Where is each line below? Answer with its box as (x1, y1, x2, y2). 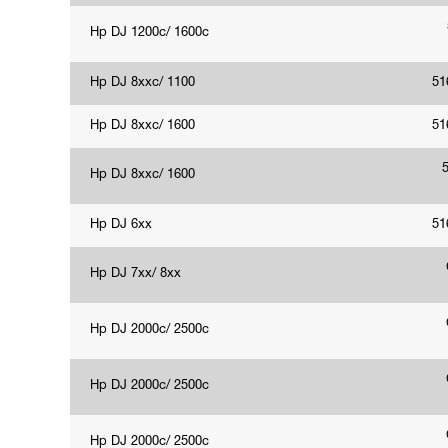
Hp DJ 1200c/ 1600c (90, 27, 209, 39)
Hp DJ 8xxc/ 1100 (90, 77, 195, 89)
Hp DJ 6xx (90, 219, 152, 231)
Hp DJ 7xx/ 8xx (90, 268, 181, 280)
